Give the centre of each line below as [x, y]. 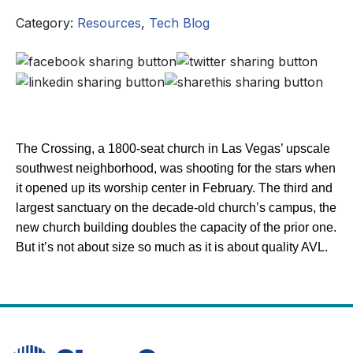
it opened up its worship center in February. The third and [174, 188]
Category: [46, 22]
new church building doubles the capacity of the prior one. [176, 227]
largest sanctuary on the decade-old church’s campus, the [176, 207]
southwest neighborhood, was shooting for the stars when [176, 168]
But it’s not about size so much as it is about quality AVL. [172, 247]
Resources [109, 22]
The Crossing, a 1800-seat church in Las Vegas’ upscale [173, 148]
